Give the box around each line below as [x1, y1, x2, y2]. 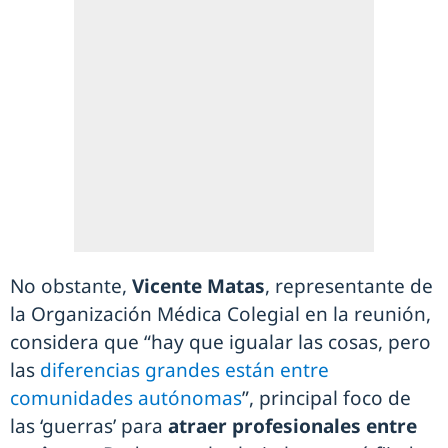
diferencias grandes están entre [40, 357, 329, 384]
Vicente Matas [132, 273, 265, 300]
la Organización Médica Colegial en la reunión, [10, 301, 431, 328]
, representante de [265, 273, 433, 300]
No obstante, [10, 273, 132, 300]
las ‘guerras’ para [10, 413, 168, 440]
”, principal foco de [242, 385, 411, 412]
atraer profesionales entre [168, 413, 417, 440]
